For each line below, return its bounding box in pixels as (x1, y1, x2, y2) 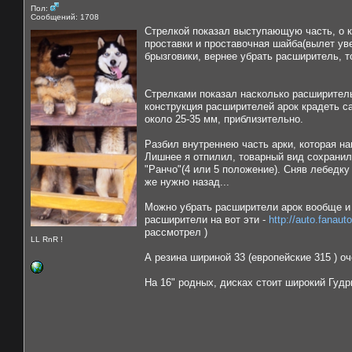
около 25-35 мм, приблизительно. (145, 112, 303, 125)
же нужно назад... (145, 175, 229, 188)
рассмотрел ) (145, 225, 207, 238)
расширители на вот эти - (145, 213, 269, 225)
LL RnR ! (31, 234, 63, 244)
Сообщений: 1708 (31, 12, 99, 21)
